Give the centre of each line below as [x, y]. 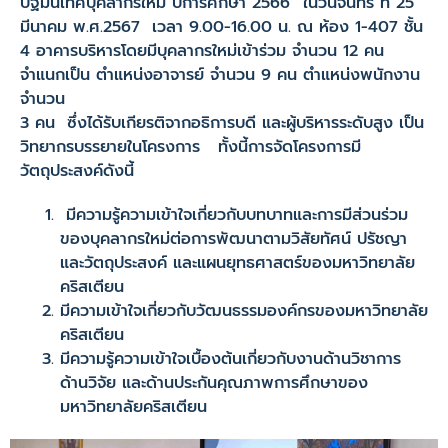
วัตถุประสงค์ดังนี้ [77, 171]
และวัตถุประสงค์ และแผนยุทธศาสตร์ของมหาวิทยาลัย [237, 263]
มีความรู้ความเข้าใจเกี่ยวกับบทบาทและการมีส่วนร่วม [234, 215]
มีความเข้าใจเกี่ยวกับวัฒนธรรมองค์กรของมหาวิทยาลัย [244, 311]
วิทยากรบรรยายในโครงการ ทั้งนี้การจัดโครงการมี [190, 147]
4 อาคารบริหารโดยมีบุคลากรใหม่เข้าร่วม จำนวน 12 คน [202, 51]
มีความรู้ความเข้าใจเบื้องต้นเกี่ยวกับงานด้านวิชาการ [230, 359]
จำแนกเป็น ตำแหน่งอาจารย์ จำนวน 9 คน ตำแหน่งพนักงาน [220, 75]
